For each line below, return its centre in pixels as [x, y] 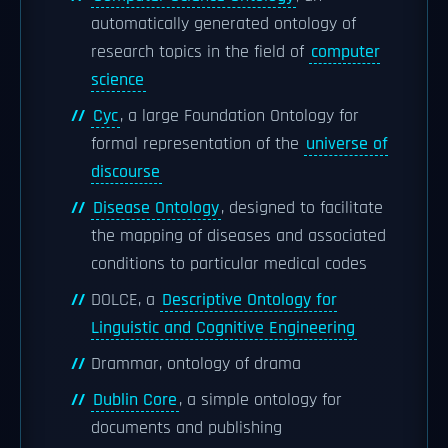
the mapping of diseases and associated [238, 236]
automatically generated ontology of [223, 24]
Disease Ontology [156, 208]
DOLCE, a [125, 300]
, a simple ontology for [260, 400]
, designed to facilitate [302, 208]
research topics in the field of [200, 52]
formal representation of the [197, 144]
